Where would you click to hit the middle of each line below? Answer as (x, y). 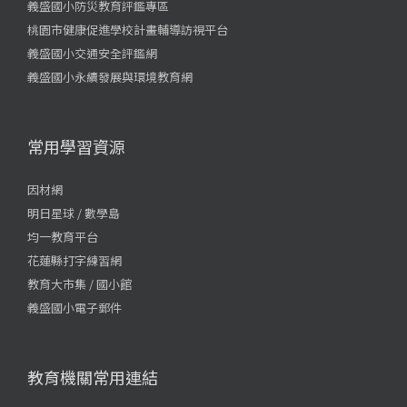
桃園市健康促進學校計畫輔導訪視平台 (128, 29)
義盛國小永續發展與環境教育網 (110, 76)
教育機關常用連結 (93, 377)
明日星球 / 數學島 (74, 213)
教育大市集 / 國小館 (79, 283)
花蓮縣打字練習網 (74, 260)
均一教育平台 (63, 236)
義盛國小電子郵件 (74, 307)
